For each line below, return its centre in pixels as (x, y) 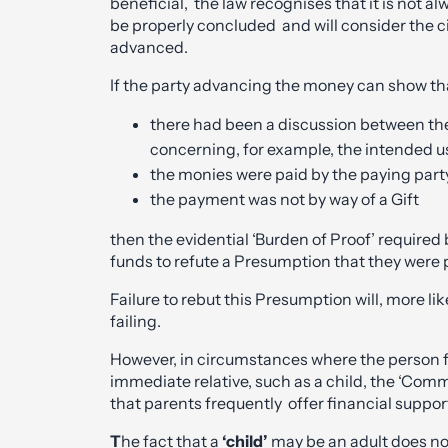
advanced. (149, 46)
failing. (135, 320)
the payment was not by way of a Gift (284, 198)
